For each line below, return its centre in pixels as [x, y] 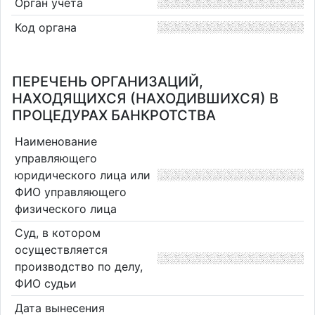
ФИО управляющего [70, 192]
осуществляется [61, 250]
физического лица [65, 208]
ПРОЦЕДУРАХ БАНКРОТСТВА [114, 115]
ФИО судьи [45, 284]
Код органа [45, 27]
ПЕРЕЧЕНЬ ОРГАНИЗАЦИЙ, [108, 82]
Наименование [56, 141]
